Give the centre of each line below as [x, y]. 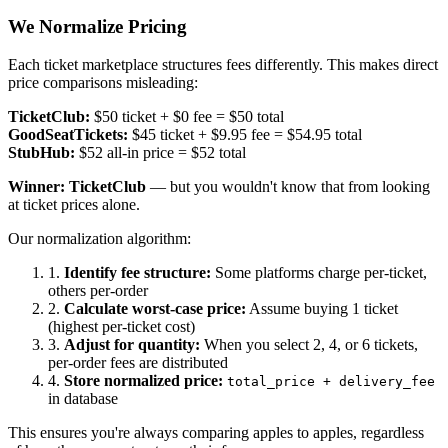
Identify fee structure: [137, 273]
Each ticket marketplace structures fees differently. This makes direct [223, 65]
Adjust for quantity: [132, 345]
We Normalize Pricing [97, 26]
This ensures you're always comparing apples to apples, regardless [216, 433]
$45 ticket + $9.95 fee [199, 135]
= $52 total [212, 153]
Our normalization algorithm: [99, 239]
